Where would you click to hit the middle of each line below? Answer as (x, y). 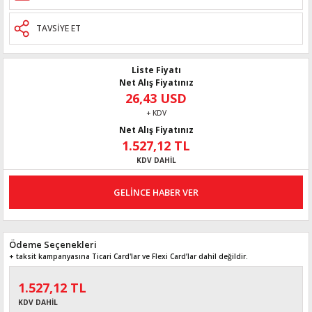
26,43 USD (156, 98)
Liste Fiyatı (156, 70)
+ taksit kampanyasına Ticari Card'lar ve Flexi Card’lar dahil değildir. (128, 256)
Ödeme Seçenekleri (53, 244)
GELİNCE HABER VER (156, 192)
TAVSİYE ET (58, 28)
